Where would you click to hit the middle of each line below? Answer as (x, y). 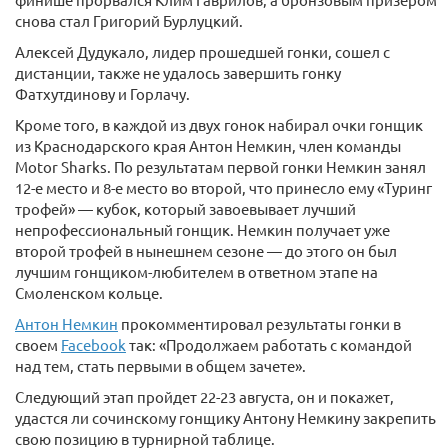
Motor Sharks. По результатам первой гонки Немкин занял (220, 167)
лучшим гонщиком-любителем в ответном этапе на (196, 272)
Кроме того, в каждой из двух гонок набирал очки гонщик (219, 125)
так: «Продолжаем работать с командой (269, 345)
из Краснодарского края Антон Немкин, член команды (208, 146)
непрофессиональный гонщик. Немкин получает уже (202, 230)
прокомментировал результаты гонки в (259, 324)
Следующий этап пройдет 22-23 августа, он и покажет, (204, 397)
